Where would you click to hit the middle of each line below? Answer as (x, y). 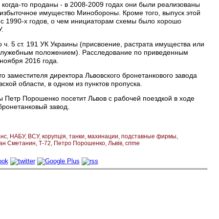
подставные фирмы (149, 136)
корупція (54, 136)
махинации (103, 136)
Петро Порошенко (79, 143)
